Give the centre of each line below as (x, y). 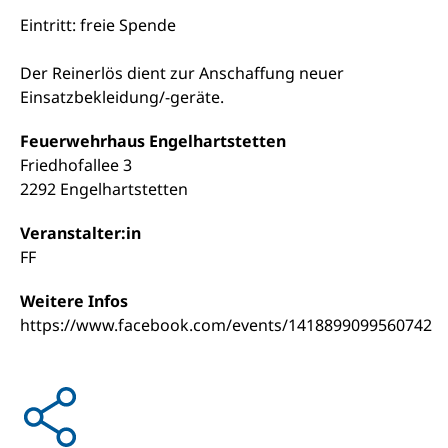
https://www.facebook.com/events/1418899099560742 (226, 325)
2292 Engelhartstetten (104, 189)
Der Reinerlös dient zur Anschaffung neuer (182, 73)
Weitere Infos (74, 301)
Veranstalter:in (80, 233)
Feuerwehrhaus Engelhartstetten (153, 141)
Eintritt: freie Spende (98, 25)
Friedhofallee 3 (76, 165)
